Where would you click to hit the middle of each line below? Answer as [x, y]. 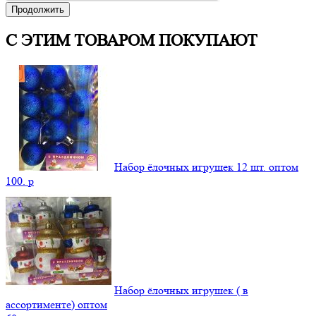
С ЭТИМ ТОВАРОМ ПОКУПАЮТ [132, 40]
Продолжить [38, 9]
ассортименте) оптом [56, 304]
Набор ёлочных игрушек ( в [181, 290]
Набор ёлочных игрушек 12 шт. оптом [206, 166]
